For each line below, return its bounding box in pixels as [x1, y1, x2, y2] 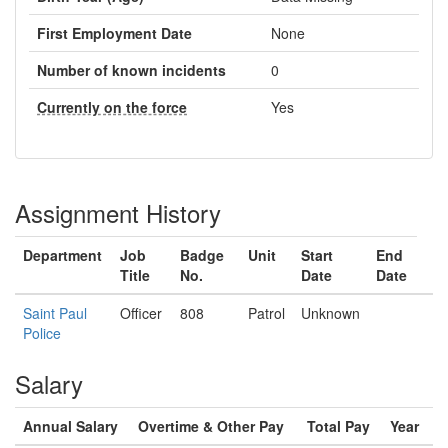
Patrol [248, 303, 285, 323]
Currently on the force [37, 97, 187, 117]
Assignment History [15, 195, 221, 230]
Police [23, 323, 61, 343]
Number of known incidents [37, 60, 226, 80]
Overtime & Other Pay [138, 416, 284, 436]
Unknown [301, 303, 360, 323]
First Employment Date [37, 23, 192, 43]
